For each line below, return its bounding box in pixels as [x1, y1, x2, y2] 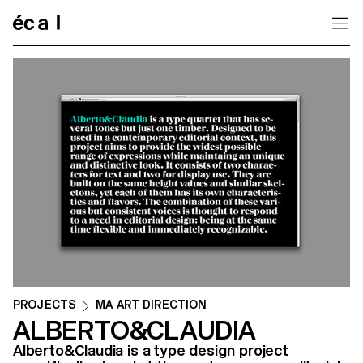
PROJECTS [13, 298, 77, 312]
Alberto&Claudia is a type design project [13, 342, 288, 360]
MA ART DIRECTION [96, 298, 207, 312]
